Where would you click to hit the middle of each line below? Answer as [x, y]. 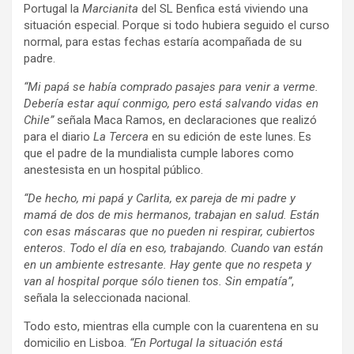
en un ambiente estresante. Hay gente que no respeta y [168, 265]
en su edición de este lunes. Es [230, 137]
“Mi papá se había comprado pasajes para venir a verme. [171, 87]
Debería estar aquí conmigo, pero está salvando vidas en [171, 104]
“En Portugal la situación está [206, 343]
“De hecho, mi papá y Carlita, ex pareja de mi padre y [160, 199]
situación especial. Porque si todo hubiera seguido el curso [177, 26]
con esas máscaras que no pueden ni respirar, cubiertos [169, 232]
